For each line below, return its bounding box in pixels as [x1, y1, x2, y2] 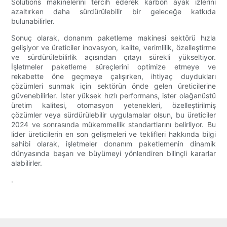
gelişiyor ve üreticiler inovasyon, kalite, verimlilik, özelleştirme [11, 43, 216, 52]
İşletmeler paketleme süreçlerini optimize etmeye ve [11, 62, 216, 71]
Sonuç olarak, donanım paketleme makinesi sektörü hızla [11, 33, 216, 43]
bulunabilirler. [11, 17, 55, 26]
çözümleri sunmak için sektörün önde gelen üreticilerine [11, 82, 216, 91]
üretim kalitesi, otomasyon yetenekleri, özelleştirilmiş [11, 101, 216, 110]
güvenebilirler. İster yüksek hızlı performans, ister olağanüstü [11, 91, 216, 100]
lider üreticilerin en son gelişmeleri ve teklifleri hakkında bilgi [11, 130, 216, 139]
